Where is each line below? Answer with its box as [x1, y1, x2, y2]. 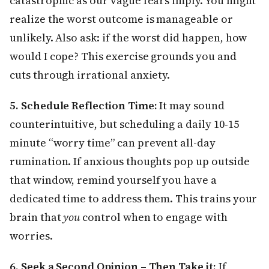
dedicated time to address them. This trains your [10, 191, 258, 207]
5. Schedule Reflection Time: [10, 98, 157, 113]
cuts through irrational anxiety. [10, 67, 171, 83]
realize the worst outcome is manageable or [10, 11, 233, 27]
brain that [10, 210, 64, 225]
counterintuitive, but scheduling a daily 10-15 [10, 116, 239, 132]
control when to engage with [80, 210, 228, 225]
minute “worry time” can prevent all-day [10, 135, 216, 151]
